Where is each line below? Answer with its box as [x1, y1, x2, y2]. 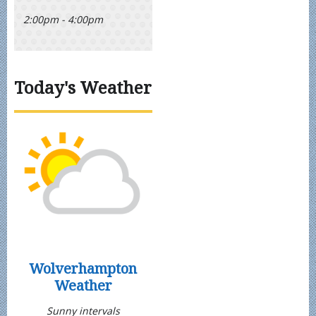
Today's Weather [14, 75, 152, 99]
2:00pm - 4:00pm [23, 13, 104, 27]
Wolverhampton [29, 258, 138, 278]
